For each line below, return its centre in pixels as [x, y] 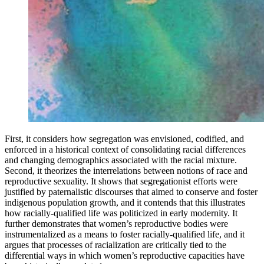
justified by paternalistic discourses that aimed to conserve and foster [131, 192]
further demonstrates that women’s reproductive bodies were [116, 223]
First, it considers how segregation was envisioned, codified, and [124, 138]
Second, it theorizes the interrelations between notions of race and [126, 170]
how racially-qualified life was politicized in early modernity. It [121, 213]
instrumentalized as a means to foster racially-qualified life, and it [125, 234]
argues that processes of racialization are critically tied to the [115, 245]
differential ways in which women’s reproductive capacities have [125, 255]
